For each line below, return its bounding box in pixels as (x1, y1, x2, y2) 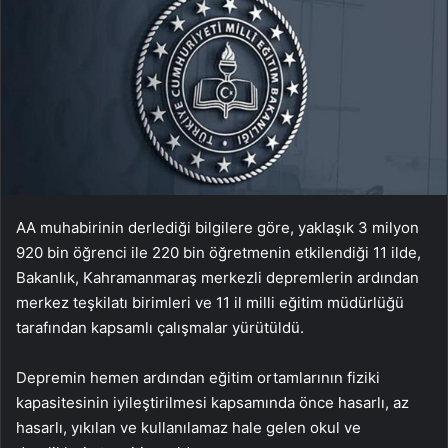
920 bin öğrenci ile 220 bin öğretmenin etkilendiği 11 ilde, (16, 243, 421, 263)
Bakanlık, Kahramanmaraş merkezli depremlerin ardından (16, 268, 419, 288)
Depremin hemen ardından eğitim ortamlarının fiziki (16, 368, 380, 388)
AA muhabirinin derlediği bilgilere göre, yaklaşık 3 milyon (16, 218, 419, 238)
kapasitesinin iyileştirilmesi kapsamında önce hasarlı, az (16, 393, 409, 413)
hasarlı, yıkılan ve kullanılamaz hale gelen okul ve (16, 418, 361, 438)
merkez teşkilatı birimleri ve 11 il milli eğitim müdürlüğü (16, 293, 404, 313)
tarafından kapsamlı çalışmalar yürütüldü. (16, 318, 304, 338)
